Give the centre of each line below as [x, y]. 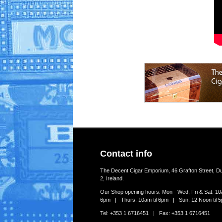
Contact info [126, 154]
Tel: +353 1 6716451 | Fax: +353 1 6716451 [155, 213]
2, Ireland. [112, 179]
